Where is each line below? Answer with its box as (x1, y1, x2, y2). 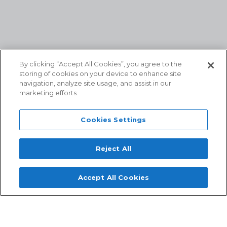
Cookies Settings (81, 116, 146, 124)
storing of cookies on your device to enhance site (19, 69, 182, 78)
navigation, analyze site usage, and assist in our (19, 79, 172, 87)
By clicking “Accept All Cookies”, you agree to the (19, 60, 182, 68)
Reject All (95, 144, 132, 153)
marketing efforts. (19, 89, 79, 97)
